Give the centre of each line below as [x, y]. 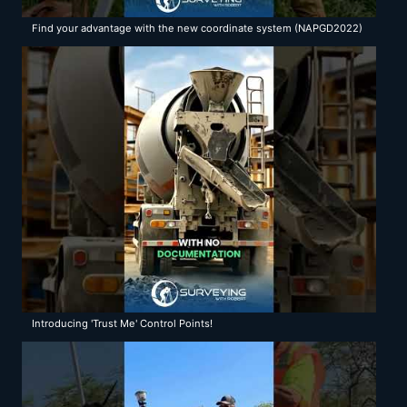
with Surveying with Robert [98, 48]
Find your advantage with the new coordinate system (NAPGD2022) [198, 28]
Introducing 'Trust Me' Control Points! [123, 323]
